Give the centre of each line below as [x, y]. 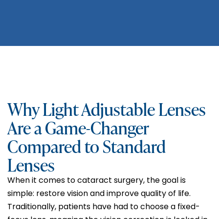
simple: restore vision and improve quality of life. [99, 193]
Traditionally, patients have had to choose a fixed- [104, 206]
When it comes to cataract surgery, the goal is [97, 180]
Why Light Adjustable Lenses [107, 108]
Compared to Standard [87, 145]
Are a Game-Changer [78, 127]
